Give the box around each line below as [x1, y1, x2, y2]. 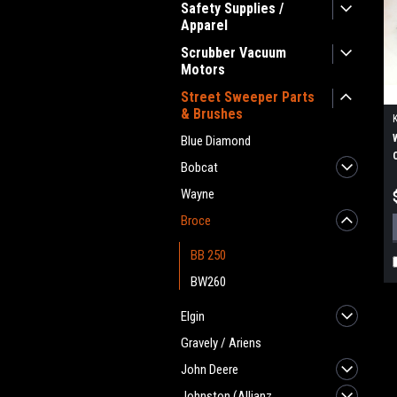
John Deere [181, 362, 238, 378]
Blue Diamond [181, 133, 251, 149]
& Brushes [181, 105, 243, 122]
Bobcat [181, 160, 218, 175]
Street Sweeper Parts [181, 89, 315, 105]
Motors [181, 61, 225, 78]
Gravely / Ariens [181, 335, 261, 351]
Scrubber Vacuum [181, 44, 286, 61]
